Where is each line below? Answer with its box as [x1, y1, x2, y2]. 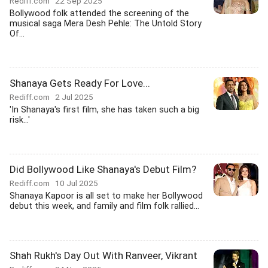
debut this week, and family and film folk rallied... [10, 201, 199, 211]
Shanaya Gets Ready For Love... [10, 77, 150, 89]
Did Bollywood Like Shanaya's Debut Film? [10, 163, 196, 175]
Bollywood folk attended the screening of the [10, 8, 189, 19]
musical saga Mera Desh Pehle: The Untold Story [10, 19, 202, 29]
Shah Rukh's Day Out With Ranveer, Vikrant [10, 249, 197, 261]
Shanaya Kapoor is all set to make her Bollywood [10, 191, 203, 201]
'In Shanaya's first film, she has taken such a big [10, 105, 199, 115]
